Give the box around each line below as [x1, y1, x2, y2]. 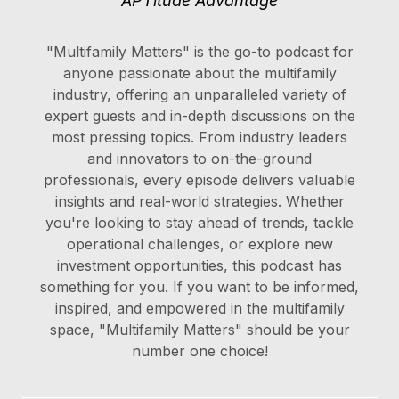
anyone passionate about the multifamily [62, 64, 337, 83]
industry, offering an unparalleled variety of [53, 85, 346, 104]
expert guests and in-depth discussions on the [44, 107, 355, 126]
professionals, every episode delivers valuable [44, 171, 355, 190]
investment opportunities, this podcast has [57, 256, 342, 275]
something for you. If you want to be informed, [40, 278, 359, 297]
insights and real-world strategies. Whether [54, 192, 345, 211]
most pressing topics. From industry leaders [52, 128, 347, 147]
